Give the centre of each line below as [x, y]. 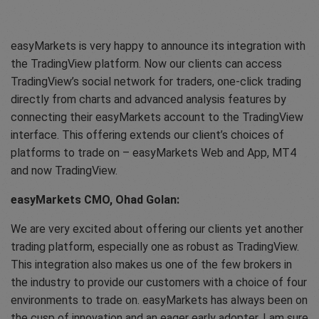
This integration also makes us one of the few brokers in [151, 265]
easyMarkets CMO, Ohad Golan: [95, 200]
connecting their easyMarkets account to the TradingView [157, 117]
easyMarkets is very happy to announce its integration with [158, 46]
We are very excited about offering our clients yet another [157, 229]
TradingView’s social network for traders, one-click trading [156, 82]
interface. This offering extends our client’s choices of [147, 135]
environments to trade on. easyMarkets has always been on [159, 300]
